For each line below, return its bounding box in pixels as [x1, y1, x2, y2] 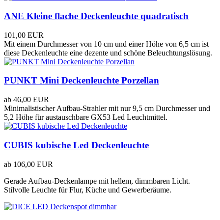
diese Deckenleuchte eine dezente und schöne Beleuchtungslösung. [4, 48, 212, 57]
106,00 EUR [13, 160, 53, 168]
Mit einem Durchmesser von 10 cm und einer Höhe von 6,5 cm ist [4, 39, 209, 48]
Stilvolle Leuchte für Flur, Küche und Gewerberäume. [4, 185, 171, 194]
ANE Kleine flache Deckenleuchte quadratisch [4, 10, 189, 21]
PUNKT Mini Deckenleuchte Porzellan [4, 75, 159, 86]
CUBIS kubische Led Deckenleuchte [4, 139, 149, 150]
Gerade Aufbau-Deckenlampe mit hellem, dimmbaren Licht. [4, 176, 190, 185]
